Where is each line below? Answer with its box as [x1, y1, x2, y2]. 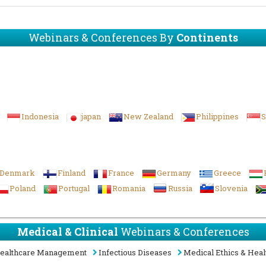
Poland [9, 183, 36, 194]
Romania [112, 183, 145, 194]
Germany [157, 167, 191, 179]
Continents [176, 30, 238, 45]
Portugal [58, 183, 90, 194]
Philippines [196, 111, 239, 122]
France [108, 167, 134, 179]
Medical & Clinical [17, 224, 118, 239]
